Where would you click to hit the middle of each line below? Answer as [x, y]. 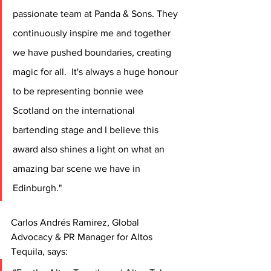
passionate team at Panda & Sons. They [96, 14]
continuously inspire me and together [93, 33]
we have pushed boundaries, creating [93, 53]
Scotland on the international [75, 111]
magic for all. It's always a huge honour [96, 72]
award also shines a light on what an [90, 149]
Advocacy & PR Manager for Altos [83, 237]
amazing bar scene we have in [78, 169]
